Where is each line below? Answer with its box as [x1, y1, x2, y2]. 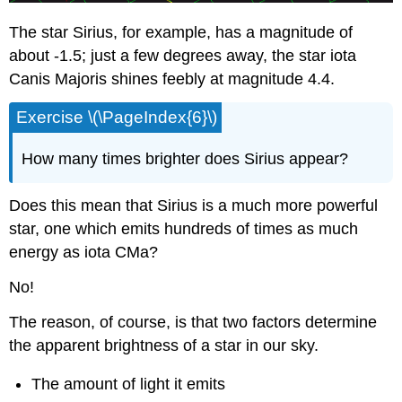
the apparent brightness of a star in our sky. [9, 336, 319, 354]
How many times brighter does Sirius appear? [22, 149, 349, 168]
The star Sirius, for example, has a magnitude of [9, 23, 354, 42]
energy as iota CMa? [9, 243, 159, 262]
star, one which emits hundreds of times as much [9, 220, 359, 239]
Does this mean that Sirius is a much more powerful [9, 197, 379, 215]
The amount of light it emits [31, 374, 226, 393]
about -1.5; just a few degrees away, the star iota [9, 47, 357, 66]
